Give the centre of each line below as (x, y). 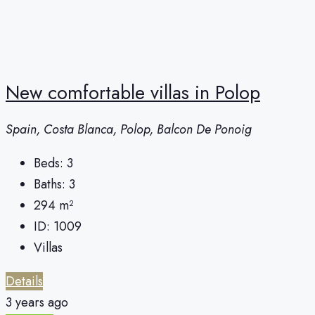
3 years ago (37, 303)
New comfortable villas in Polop (133, 93)
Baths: (50, 185)
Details (24, 282)
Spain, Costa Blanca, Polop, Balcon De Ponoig (129, 130)
